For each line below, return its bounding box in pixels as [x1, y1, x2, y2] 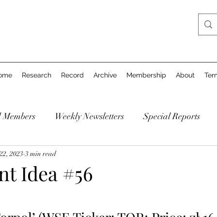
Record [61, 71, 84, 79]
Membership [126, 71, 166, 79]
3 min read [25, 149, 56, 158]
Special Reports [143, 110, 200, 122]
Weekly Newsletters [55, 110, 124, 122]
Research [22, 71, 51, 79]
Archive [93, 71, 117, 79]
